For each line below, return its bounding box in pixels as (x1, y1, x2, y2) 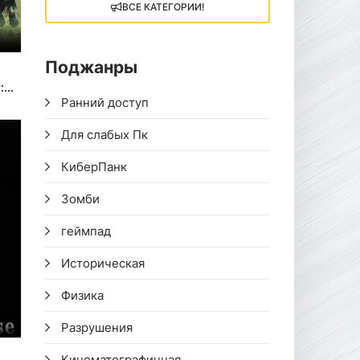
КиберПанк (61, 159, 127, 174)
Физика (61, 288, 104, 303)
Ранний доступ (61, 95, 149, 110)
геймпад (61, 223, 111, 239)
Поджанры (45, 57, 137, 77)
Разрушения (61, 320, 133, 335)
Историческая (61, 256, 145, 271)
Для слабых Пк (61, 127, 148, 142)
